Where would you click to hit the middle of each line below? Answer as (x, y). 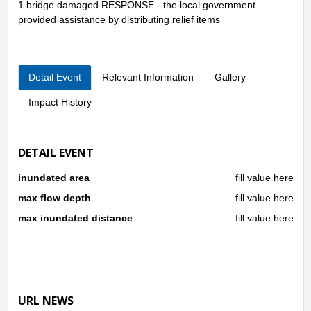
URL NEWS (45, 300)
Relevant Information (148, 77)
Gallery (230, 77)
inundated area (53, 177)
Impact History (60, 102)
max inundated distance (75, 218)
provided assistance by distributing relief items (119, 19)
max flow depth (54, 197)
